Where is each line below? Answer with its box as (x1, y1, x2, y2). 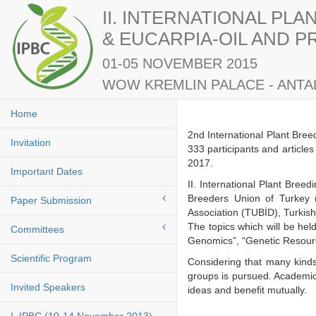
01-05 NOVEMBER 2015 (102, 56, 257, 71)
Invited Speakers (11, 281, 85, 293)
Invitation (11, 137, 51, 148)
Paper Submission (11, 195, 92, 206)
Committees (11, 224, 64, 235)
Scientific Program (11, 253, 92, 264)
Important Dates (11, 166, 83, 177)
